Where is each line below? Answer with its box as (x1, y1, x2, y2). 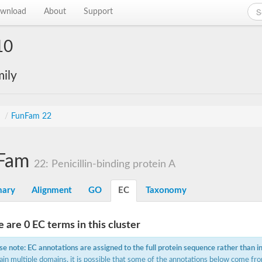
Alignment (32, 186, 72, 195)
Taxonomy (146, 186, 187, 195)
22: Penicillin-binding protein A (34, 159, 175, 169)
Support (84, 8, 113, 16)
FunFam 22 (11, 112, 51, 120)
